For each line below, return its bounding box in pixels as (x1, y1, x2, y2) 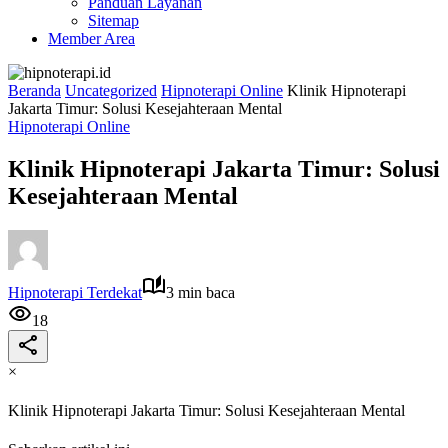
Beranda (8, 82, 61, 99)
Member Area (48, 30, 135, 47)
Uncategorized (65, 82, 157, 99)
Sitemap (88, 12, 139, 29)
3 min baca (166, 283, 235, 301)
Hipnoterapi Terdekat (8, 283, 142, 301)
